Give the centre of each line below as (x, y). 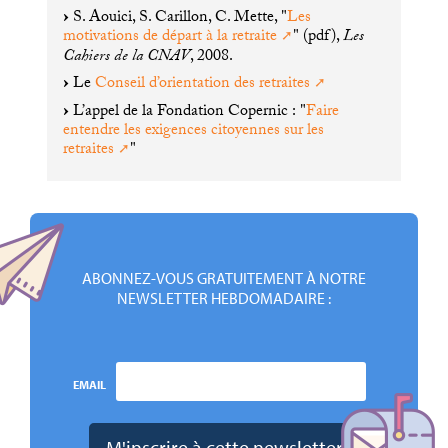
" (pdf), (317, 37)
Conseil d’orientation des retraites (202, 84)
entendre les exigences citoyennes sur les (193, 131)
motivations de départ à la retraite (169, 37)
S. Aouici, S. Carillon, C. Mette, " (177, 18)
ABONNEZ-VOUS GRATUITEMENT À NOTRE (224, 277)
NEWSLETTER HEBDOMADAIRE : (224, 297)
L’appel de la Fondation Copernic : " (187, 112)
